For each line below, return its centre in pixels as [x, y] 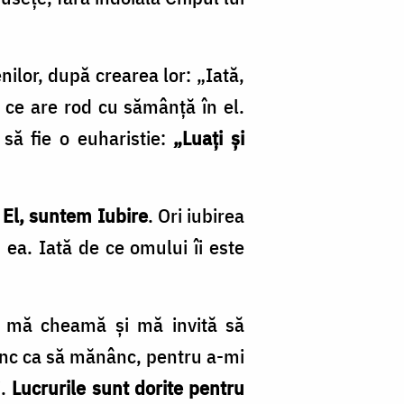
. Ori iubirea [196, 216]
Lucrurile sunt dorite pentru [129, 388]
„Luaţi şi [209, 138]
